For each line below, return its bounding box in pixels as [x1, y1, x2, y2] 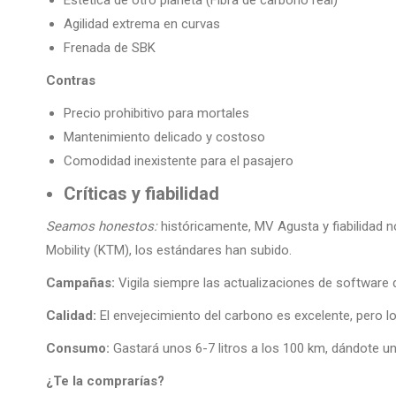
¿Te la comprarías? [46, 373, 164, 390]
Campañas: [46, 275, 115, 292]
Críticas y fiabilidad [64, 183, 219, 205]
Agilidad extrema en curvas [64, 16, 220, 33]
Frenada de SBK [64, 40, 156, 57]
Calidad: [46, 308, 96, 324]
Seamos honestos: [46, 218, 157, 235]
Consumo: [46, 340, 110, 357]
